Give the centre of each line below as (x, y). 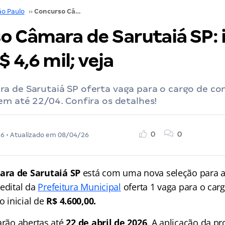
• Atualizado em (31, 135)
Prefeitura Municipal (79, 187)
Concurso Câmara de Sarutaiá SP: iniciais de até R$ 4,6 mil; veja (78, 11)
